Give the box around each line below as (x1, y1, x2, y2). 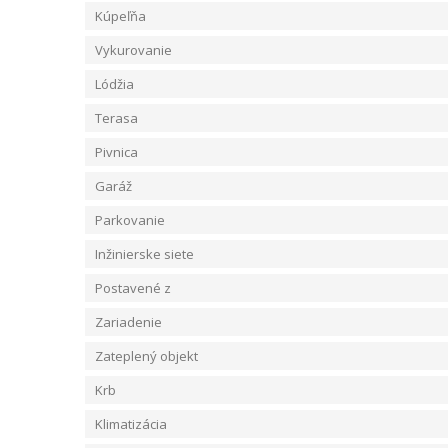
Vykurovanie (95, 41, 172, 59)
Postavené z (95, 279, 171, 297)
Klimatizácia (95, 415, 167, 433)
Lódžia (95, 75, 134, 93)
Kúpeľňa (95, 7, 146, 25)
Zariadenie (95, 313, 162, 331)
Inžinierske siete (95, 245, 194, 263)
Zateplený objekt (95, 347, 198, 365)
